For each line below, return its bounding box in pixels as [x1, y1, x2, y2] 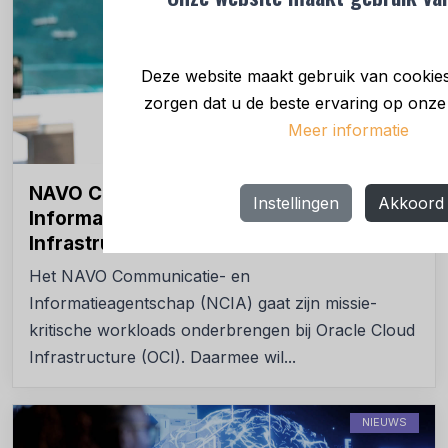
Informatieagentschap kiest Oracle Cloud [29, 206, 416, 230]
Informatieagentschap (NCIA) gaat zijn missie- [29, 292, 377, 313]
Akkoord [377, 193, 444, 214]
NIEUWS [362, 414, 407, 429]
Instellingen [252, 193, 339, 214]
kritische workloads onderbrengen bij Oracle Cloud [29, 319, 415, 340]
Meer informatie [287, 119, 409, 140]
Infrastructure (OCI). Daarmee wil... [29, 346, 296, 367]
